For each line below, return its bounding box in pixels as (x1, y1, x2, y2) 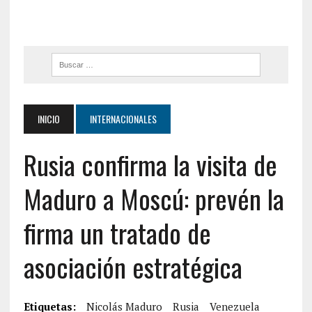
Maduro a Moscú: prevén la (23, 179, 284, 218)
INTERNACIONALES (89, 111, 157, 126)
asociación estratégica (23, 247, 242, 286)
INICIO (37, 111, 60, 126)
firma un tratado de (23, 213, 211, 252)
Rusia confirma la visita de (23, 145, 277, 184)
